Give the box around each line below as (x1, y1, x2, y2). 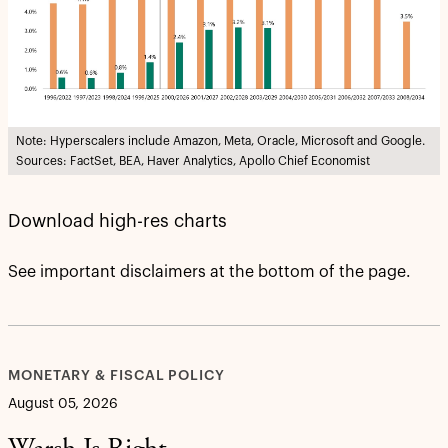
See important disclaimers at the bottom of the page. (8, 264, 411, 281)
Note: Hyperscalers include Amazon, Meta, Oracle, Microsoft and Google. (16, 135, 425, 148)
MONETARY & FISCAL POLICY (8, 369, 225, 384)
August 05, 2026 (8, 397, 118, 412)
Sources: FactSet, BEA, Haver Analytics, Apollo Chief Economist (16, 155, 370, 168)
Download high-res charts (8, 212, 227, 231)
